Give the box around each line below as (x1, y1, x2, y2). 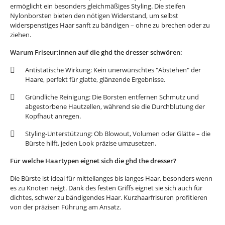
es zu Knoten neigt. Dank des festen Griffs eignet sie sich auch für (10, 183, 202, 192)
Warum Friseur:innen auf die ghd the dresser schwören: (10, 48, 182, 57)
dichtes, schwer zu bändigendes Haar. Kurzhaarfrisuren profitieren (10, 193, 207, 202)
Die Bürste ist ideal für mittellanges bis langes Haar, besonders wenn (10, 174, 212, 183)
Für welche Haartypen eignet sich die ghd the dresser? (10, 156, 176, 165)
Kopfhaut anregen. (25, 111, 81, 121)
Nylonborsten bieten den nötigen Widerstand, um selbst (10, 11, 178, 20)
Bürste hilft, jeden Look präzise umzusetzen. (25, 139, 156, 148)
